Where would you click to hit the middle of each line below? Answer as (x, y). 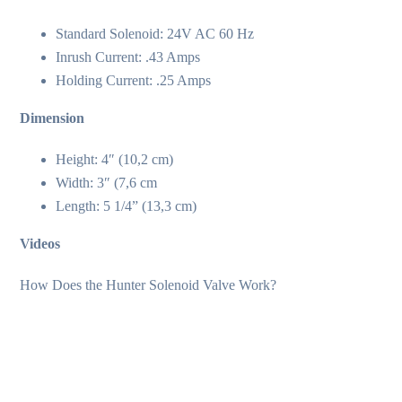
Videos (40, 243)
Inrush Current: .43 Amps (128, 57)
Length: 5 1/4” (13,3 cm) (127, 205)
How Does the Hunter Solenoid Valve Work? (149, 284)
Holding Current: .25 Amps (134, 80)
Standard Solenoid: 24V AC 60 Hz (155, 33)
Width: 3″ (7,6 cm (107, 182)
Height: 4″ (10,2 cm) (115, 159)
